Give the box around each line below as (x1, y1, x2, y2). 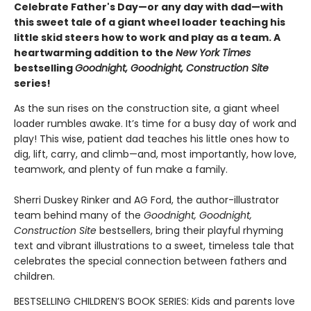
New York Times (176, 46, 251, 60)
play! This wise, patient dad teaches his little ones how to (14, 132, 289, 146)
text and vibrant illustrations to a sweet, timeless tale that (14, 239, 294, 253)
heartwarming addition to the (14, 46, 176, 60)
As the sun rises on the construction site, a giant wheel (14, 101, 279, 115)
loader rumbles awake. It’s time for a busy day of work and (14, 117, 296, 131)
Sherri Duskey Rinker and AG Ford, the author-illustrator (14, 193, 279, 207)
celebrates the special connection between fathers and (14, 254, 287, 268)
